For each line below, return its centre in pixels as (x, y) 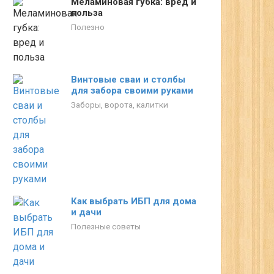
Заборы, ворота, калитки (120, 105)
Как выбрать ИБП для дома (134, 201)
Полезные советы (106, 226)
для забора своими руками (132, 91)
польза (87, 13)
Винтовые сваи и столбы (128, 80)
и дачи (86, 212)
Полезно (88, 27)
